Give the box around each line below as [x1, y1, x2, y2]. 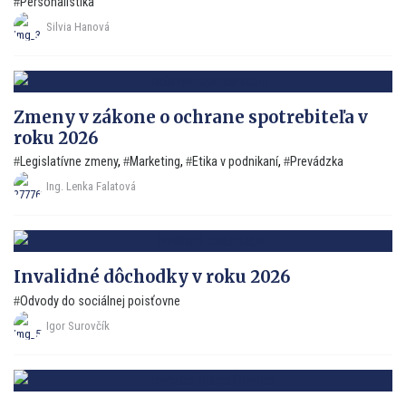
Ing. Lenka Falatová [46, 179, 136, 194]
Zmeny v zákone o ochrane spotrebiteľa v [14, 106, 368, 128]
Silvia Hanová [46, 19, 110, 34]
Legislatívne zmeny [20, 154, 118, 170]
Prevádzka [290, 154, 343, 170]
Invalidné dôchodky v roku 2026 [14, 266, 291, 288]
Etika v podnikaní [192, 154, 278, 170]
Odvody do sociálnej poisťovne [20, 294, 180, 310]
